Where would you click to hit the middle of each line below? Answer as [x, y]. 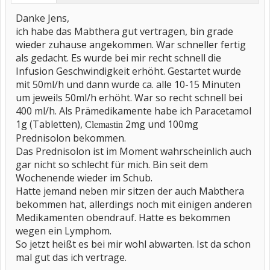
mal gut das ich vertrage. [71, 257]
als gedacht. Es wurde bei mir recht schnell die [118, 58]
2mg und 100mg [162, 124]
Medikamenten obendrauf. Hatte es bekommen [123, 218]
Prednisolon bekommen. [71, 138]
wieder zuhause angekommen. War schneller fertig [131, 45]
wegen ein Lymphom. [64, 231]
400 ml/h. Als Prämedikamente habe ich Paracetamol [133, 111]
